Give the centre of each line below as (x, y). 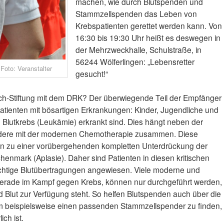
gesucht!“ (91, 74)
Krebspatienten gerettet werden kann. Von (148, 26)
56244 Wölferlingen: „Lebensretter (135, 62)
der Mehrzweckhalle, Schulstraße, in (138, 50)
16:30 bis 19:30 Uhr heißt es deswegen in (148, 38)
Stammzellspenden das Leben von (136, 14)
